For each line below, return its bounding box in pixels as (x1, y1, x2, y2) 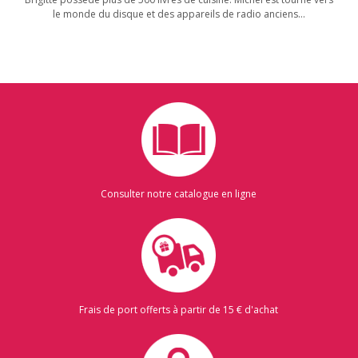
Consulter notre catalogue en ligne (101, 187, 257, 201)
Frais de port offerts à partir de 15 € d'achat (79, 303, 279, 316)
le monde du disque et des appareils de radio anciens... (53, 7, 305, 21)
